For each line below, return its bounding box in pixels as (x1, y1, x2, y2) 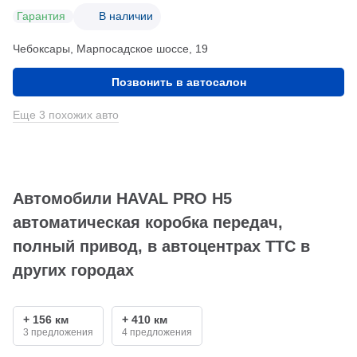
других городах (13, 261, 134, 279)
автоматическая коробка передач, (13, 213, 283, 231)
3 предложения (23, 326, 93, 338)
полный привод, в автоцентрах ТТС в (13, 237, 310, 255)
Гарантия (17, 10, 65, 23)
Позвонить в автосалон (111, 75, 246, 88)
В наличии (99, 10, 153, 23)
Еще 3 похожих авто (13, 108, 119, 121)
